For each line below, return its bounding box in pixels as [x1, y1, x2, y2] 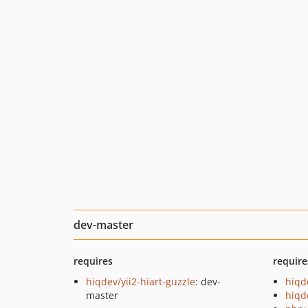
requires [74, 254, 113, 267]
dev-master [74, 217, 133, 232]
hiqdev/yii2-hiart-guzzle [86, 275, 195, 288]
